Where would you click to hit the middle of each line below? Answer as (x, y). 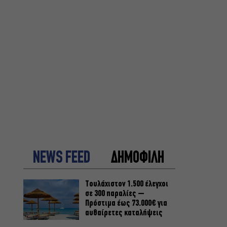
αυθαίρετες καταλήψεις (124, 213)
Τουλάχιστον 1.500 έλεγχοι (127, 184)
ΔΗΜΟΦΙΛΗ (137, 159)
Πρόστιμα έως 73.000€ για (126, 204)
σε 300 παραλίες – (115, 194)
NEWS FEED (61, 159)
